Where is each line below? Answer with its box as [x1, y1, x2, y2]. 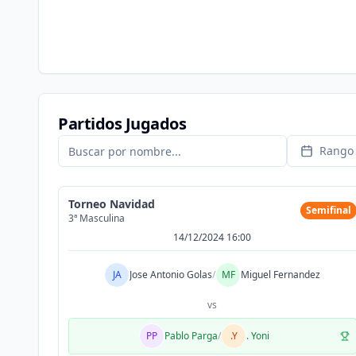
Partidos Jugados [58, 113, 186, 134]
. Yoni [246, 329, 270, 342]
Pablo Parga [164, 329, 219, 342]
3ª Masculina [68, 211, 125, 225]
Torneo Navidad [68, 196, 155, 211]
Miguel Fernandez [241, 268, 321, 281]
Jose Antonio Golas [130, 268, 213, 281]
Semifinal [305, 203, 351, 217]
